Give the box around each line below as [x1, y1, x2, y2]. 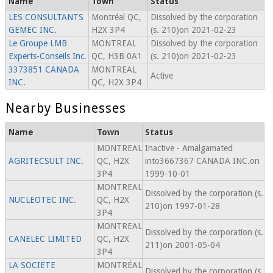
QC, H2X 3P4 [91, 77, 141, 88]
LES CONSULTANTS [8, 12, 83, 23]
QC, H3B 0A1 [91, 51, 142, 62]
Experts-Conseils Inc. [8, 51, 87, 62]
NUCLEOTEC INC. [8, 195, 76, 205]
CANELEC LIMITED [8, 234, 82, 244]
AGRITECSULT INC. [8, 156, 83, 166]
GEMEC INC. [8, 25, 57, 35]
